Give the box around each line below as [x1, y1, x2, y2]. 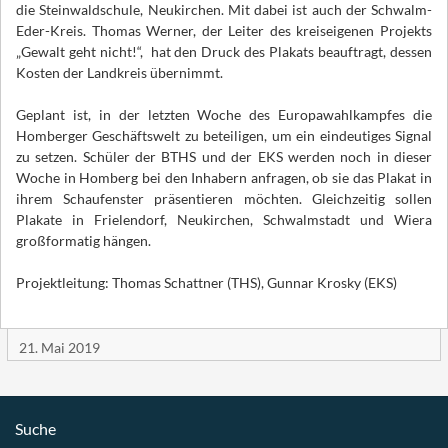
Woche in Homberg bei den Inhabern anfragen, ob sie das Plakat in [16, 168, 432, 186]
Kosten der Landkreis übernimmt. [16, 63, 223, 81]
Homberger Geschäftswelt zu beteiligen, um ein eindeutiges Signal [16, 126, 432, 144]
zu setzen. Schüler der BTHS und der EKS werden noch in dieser [16, 147, 432, 165]
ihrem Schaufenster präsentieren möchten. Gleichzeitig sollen [16, 189, 432, 207]
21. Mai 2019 [19, 338, 101, 356]
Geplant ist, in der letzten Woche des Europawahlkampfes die [16, 105, 432, 123]
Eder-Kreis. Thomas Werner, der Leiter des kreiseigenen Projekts [16, 21, 432, 39]
